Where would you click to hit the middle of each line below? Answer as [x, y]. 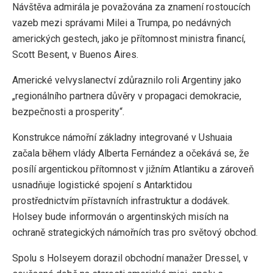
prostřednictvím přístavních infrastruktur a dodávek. [121, 200]
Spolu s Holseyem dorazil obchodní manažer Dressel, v [130, 258]
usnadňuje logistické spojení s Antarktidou [102, 185]
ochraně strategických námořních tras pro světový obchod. [135, 232]
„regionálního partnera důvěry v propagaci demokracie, [127, 96]
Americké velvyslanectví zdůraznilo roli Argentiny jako [127, 80]
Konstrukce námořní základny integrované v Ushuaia [122, 137]
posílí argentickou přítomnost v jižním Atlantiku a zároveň [133, 169]
